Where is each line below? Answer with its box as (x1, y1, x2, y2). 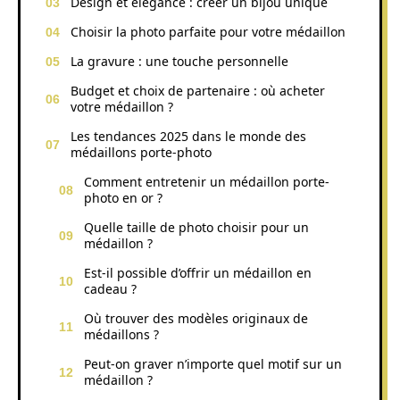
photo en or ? (84, 188, 162, 206)
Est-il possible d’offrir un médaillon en (84, 263, 312, 281)
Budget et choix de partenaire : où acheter (71, 81, 325, 99)
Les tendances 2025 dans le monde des (71, 127, 306, 145)
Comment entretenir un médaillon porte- (84, 172, 329, 190)
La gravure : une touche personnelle (71, 52, 288, 70)
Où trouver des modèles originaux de (84, 309, 308, 327)
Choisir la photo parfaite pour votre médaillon (71, 22, 346, 40)
